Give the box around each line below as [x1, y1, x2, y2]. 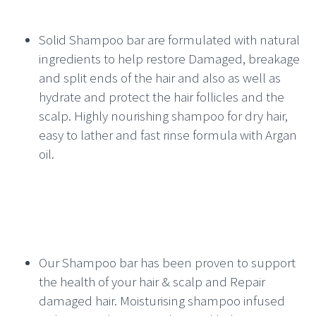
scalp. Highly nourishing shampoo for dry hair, [39, 107, 288, 125]
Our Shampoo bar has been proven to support [39, 254, 296, 272]
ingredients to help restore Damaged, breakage [39, 50, 300, 68]
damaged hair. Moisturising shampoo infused [39, 292, 285, 310]
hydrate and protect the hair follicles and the [39, 88, 284, 106]
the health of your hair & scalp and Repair [39, 273, 265, 291]
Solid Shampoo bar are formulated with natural [39, 31, 300, 49]
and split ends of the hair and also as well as [39, 69, 281, 87]
